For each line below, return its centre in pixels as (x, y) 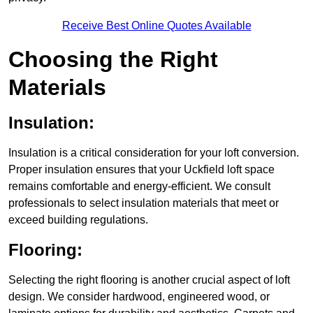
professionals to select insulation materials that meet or (144, 203)
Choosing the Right (113, 60)
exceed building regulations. (78, 220)
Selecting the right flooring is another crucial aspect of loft (149, 280)
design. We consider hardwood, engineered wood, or (139, 297)
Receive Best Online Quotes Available (156, 26)
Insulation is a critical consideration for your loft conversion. (154, 153)
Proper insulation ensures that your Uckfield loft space (141, 170)
